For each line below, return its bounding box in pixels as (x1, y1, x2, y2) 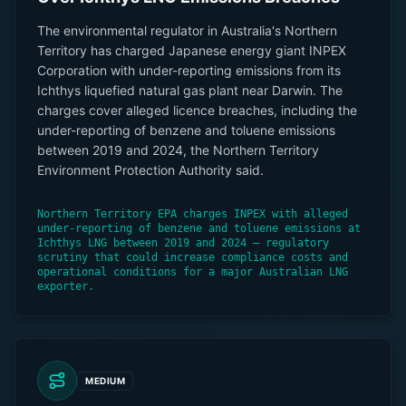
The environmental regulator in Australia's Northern (37, 23, 337, 38)
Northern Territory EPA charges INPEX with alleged (37, 208, 348, 220)
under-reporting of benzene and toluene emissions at (37, 222, 361, 235)
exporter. (37, 280, 94, 293)
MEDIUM (85, 374, 125, 386)
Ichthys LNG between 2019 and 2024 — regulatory (37, 237, 329, 249)
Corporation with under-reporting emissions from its (37, 63, 341, 78)
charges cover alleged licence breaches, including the (37, 102, 357, 118)
